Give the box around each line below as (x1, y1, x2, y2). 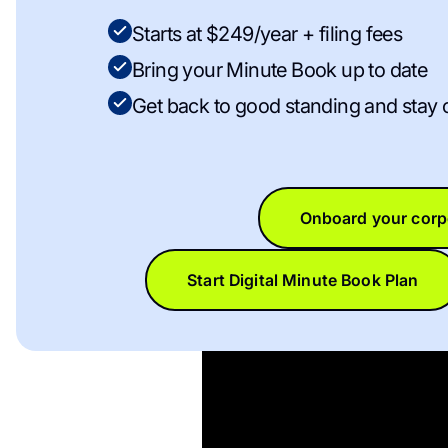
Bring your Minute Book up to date (132, 58, 428, 82)
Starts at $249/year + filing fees (132, 22, 403, 46)
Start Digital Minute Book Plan (187, 270, 419, 290)
